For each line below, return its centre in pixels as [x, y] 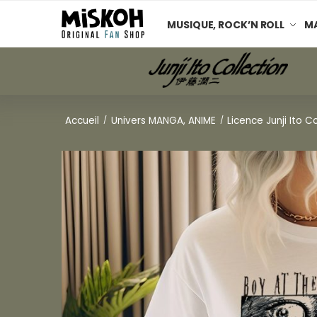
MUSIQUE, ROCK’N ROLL [226, 24]
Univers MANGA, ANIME [163, 120]
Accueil [82, 120]
